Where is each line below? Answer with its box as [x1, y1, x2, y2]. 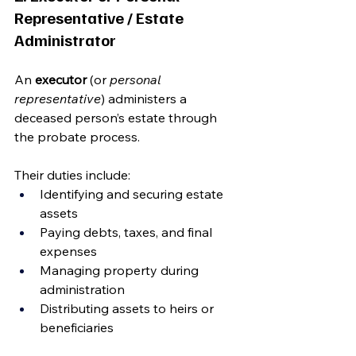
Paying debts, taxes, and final [40, 224, 215, 240]
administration [40, 281, 125, 297]
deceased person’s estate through [14, 110, 220, 126]
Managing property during [40, 262, 202, 278]
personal [110, 72, 164, 87]
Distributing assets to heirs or [40, 300, 217, 316]
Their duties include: [14, 167, 130, 183]
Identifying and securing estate [40, 186, 226, 202]
